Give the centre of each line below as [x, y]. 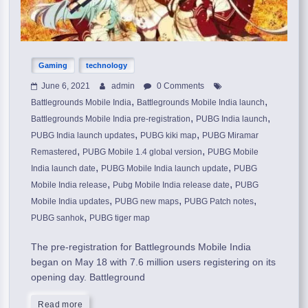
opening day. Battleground [88, 277]
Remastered [54, 152]
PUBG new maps [147, 201]
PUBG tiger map [120, 218]
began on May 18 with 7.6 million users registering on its [154, 262]
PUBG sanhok [58, 218]
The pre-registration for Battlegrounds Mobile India [141, 246]
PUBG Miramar [231, 135]
